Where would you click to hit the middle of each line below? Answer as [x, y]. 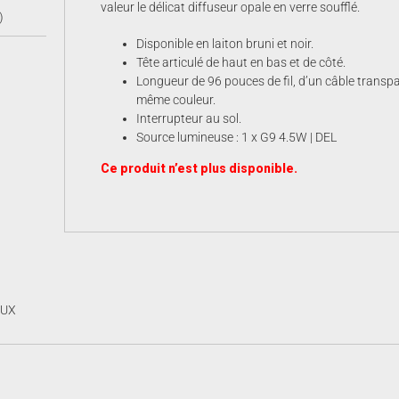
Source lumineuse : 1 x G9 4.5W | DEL [236, 138]
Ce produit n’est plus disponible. [199, 169]
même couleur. [176, 100]
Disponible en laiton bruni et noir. [225, 44]
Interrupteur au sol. [189, 119]
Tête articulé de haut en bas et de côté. [241, 63]
